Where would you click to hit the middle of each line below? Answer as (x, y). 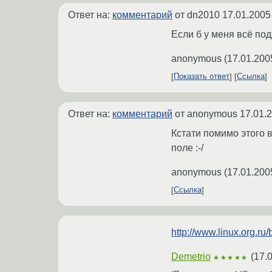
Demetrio (191, 256)
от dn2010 (197, 15)
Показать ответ (202, 76)
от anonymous (206, 114)
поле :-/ (187, 148)
